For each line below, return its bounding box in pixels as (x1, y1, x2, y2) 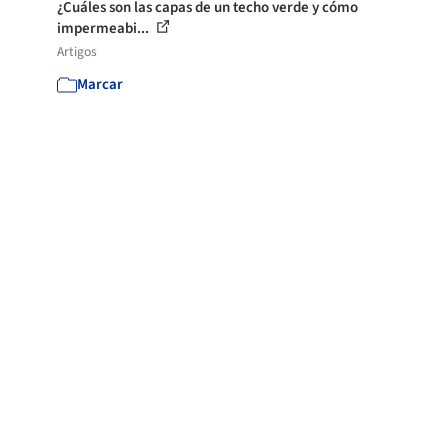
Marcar (77, 74, 124, 95)
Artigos (57, 42, 98, 61)
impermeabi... (57, 18, 153, 39)
